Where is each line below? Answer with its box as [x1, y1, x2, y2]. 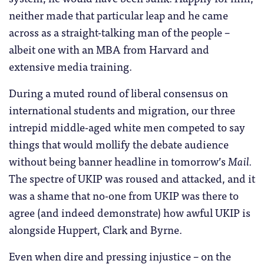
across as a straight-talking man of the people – [9, 22, 230, 41]
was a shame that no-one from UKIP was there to [9, 186, 239, 204]
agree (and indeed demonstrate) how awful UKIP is [9, 203, 250, 221]
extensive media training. [9, 57, 132, 75]
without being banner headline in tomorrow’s [9, 151, 228, 170]
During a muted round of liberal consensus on [9, 83, 228, 101]
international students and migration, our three [9, 100, 235, 118]
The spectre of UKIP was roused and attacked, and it [9, 169, 255, 187]
